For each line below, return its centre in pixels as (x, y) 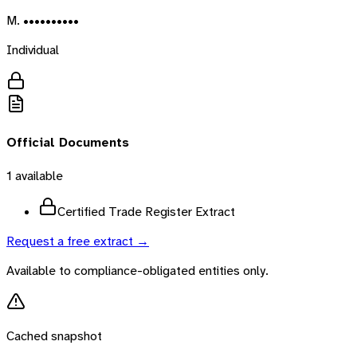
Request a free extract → (78, 241)
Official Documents (68, 142)
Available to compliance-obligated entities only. (137, 271)
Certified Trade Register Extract (146, 212)
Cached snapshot (54, 336)
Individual (33, 49)
